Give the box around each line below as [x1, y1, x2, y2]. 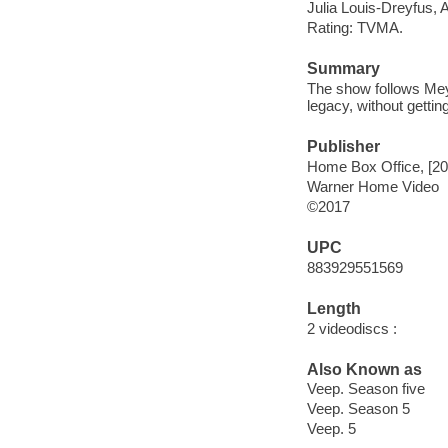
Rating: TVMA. [306, 19, 403, 37]
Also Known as [306, 360, 422, 378]
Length [306, 300, 361, 318]
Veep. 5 [306, 420, 356, 438]
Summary [306, 60, 380, 78]
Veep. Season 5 [306, 400, 410, 418]
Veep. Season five [306, 380, 425, 398]
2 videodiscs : [306, 319, 397, 337]
